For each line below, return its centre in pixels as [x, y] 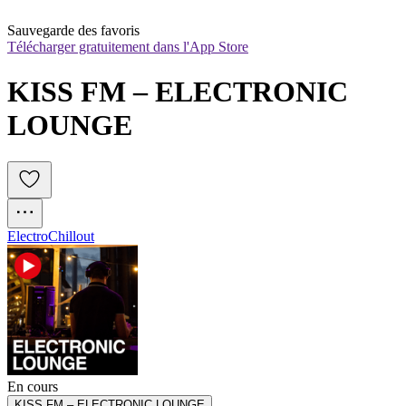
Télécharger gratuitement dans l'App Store [128, 47]
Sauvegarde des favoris [73, 31]
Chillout [71, 237]
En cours [33, 387]
